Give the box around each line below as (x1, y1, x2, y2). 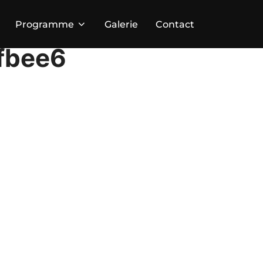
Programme (15, 18, 74, 30)
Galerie (104, 18, 138, 30)
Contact (156, 18, 194, 30)
